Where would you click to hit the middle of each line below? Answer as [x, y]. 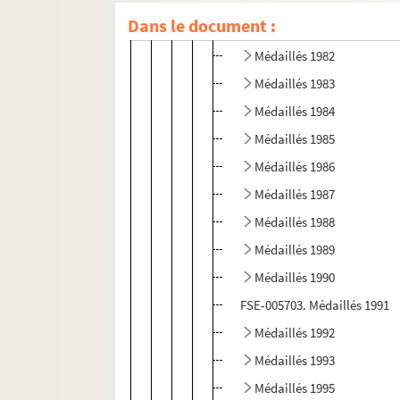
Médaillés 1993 [295, 361]
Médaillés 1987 [295, 195]
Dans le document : [202, 26]
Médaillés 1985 [295, 139]
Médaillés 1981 [295, 29]
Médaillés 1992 [295, 333]
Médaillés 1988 [295, 222]
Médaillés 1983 [295, 84]
